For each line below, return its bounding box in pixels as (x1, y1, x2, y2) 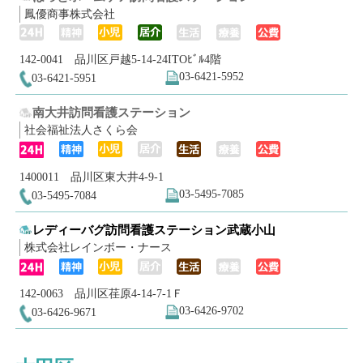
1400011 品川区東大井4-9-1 (19, 170, 164, 183)
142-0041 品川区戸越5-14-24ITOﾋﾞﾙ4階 (19, 53, 221, 66)
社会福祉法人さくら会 (23, 124, 138, 137)
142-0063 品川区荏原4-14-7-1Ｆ (19, 288, 183, 301)
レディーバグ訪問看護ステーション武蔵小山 (32, 222, 276, 237)
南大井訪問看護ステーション (32, 105, 191, 120)
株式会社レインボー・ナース (23, 241, 172, 254)
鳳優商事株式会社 (23, 7, 115, 20)
